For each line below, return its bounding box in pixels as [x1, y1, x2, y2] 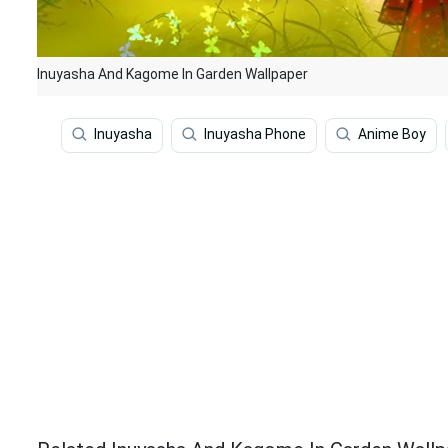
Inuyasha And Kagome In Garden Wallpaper [37, 66, 308, 82]
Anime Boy [358, 126, 426, 143]
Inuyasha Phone [204, 126, 306, 143]
